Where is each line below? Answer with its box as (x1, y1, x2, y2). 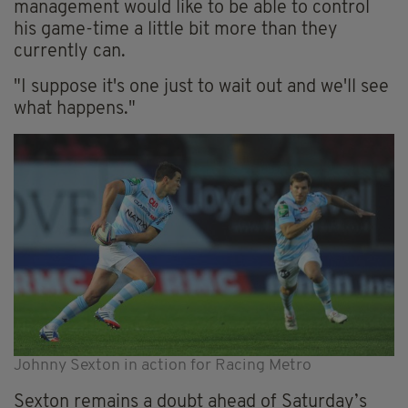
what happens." (14, 100, 136, 119)
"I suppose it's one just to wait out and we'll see (14, 78, 389, 97)
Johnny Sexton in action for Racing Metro (14, 358, 311, 374)
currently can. (14, 43, 126, 62)
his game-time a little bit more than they (14, 21, 338, 40)
